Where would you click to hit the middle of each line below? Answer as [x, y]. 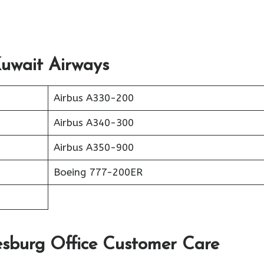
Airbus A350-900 [93, 147]
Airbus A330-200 [93, 98]
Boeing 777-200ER [98, 172]
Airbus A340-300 [93, 123]
